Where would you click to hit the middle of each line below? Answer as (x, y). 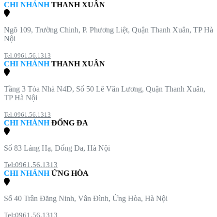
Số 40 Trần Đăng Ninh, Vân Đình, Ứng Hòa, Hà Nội (86, 198)
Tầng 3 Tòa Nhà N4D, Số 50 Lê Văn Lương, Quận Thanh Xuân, (105, 89)
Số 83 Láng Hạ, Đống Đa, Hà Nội (57, 148)
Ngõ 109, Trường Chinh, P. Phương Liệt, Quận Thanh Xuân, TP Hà (108, 30)
